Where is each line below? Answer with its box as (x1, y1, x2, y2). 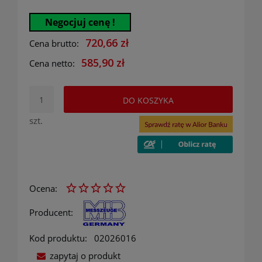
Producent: (29, 206, 75, 218)
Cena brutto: (29, 37, 79, 49)
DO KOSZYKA (123, 94, 174, 106)
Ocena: (29, 182, 57, 195)
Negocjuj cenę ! (45, 16, 115, 29)
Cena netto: (29, 57, 75, 69)
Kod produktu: (29, 232, 87, 244)
